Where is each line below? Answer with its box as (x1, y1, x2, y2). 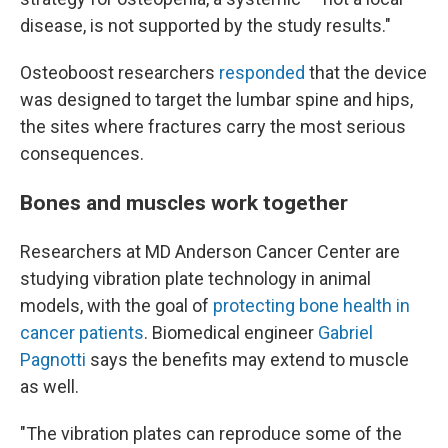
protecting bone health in (213, 294, 410, 316)
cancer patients (20, 321, 144, 343)
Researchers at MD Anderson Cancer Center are (20, 240, 400, 262)
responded (219, 61, 305, 83)
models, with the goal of (20, 294, 213, 316)
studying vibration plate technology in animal (20, 267, 371, 289)
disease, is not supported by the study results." (20, 14, 391, 36)
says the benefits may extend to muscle (90, 348, 409, 370)
